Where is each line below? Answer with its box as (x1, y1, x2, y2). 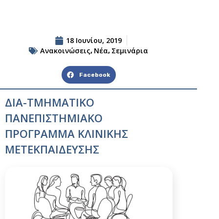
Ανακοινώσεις (40, 46, 91, 56)
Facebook (79, 71, 110, 79)
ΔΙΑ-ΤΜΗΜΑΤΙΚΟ (5, 95, 94, 110)
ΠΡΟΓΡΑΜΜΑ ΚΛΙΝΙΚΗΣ (5, 126, 128, 141)
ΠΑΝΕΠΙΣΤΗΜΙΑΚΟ (5, 110, 103, 126)
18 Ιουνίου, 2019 (66, 36, 122, 45)
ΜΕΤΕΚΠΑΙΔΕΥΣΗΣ (5, 142, 99, 157)
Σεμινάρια (111, 46, 149, 56)
